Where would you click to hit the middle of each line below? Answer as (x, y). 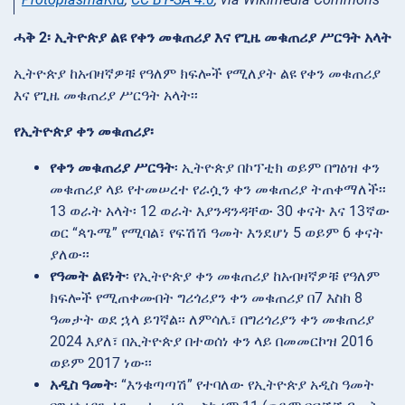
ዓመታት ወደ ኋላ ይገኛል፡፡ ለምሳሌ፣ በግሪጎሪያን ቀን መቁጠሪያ (212, 319)
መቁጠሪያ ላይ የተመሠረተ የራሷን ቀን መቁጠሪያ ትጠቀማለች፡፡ (218, 189)
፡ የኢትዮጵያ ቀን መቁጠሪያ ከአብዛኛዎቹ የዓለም (253, 276)
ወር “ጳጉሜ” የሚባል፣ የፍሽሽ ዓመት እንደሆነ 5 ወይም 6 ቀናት (217, 232)
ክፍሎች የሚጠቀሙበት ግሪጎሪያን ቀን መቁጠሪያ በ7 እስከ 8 (206, 297)
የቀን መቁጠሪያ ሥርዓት (112, 167)
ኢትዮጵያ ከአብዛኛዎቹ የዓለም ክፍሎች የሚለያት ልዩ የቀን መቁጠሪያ (197, 73)
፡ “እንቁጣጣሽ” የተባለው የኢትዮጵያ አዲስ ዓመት (244, 384)
